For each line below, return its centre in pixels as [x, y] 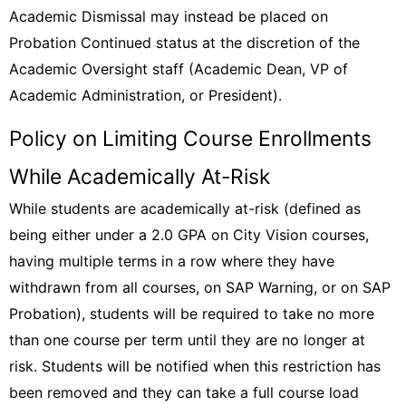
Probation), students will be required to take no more [192, 314]
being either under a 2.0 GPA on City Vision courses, [189, 235]
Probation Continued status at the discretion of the [184, 43]
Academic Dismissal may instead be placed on [169, 16]
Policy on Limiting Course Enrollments [190, 139]
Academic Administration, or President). [145, 95]
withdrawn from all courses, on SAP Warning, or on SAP [200, 287]
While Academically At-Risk [140, 177]
